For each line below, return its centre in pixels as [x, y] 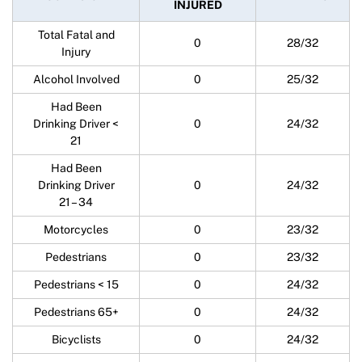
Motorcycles [76, 229]
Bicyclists [76, 339]
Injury [76, 52]
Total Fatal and [76, 35]
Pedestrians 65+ [76, 312]
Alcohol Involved [76, 79]
